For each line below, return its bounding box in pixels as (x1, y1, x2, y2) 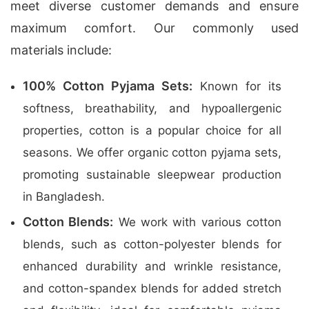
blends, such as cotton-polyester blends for (23, 237, 281, 251)
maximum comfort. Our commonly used (10, 21, 299, 35)
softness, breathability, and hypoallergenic (23, 101, 281, 115)
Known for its (192, 79, 281, 93)
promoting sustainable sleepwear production (23, 168, 281, 181)
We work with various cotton (113, 215, 282, 229)
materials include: (10, 43, 112, 57)
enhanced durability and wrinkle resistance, (23, 259, 281, 273)
